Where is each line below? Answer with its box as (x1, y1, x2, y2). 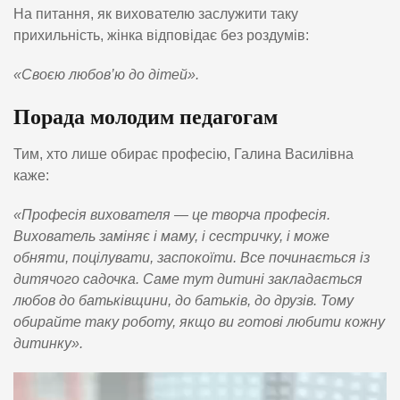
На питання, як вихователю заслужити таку (13, 6, 298, 22)
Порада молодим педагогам (13, 105, 278, 129)
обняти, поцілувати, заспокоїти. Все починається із (13, 249, 370, 265)
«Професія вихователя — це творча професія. (13, 206, 330, 222)
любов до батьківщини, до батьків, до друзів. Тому (13, 292, 354, 308)
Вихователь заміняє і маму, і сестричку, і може (13, 228, 329, 244)
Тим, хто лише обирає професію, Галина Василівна (13, 146, 354, 162)
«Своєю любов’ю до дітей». (13, 67, 199, 83)
